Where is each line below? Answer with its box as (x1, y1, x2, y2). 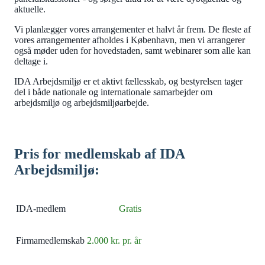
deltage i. (14, 56, 48, 67)
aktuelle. (14, 4, 46, 15)
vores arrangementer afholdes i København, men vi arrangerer (14, 35, 245, 46)
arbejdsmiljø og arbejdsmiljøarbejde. (14, 98, 149, 108)
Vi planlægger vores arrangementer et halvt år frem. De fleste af (14, 24, 251, 35)
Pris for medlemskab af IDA (14, 146, 185, 162)
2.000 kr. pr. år (87, 235, 141, 246)
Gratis (119, 203, 141, 214)
